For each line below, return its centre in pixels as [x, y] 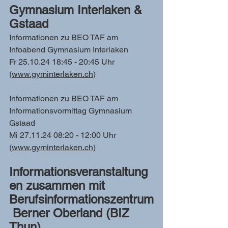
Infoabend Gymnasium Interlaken [69, 50]
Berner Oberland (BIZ [71, 213]
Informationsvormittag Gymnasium [72, 111]
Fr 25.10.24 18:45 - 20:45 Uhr [63, 62]
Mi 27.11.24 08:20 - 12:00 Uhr [64, 135]
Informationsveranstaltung [78, 172]
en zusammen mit [59, 186]
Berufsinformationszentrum [81, 199]
